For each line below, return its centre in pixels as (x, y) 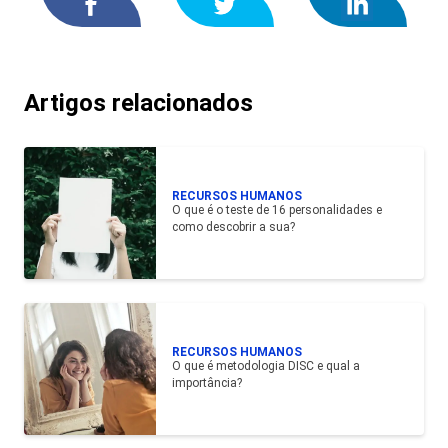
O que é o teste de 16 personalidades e (277, 209)
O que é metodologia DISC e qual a (266, 365)
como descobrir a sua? (233, 226)
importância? (207, 382)
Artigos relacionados (138, 102)
